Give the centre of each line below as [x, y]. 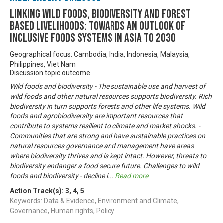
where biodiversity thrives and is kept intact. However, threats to [108, 156]
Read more [132, 175]
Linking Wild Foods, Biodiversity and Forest [100, 14]
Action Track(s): [38, 190]
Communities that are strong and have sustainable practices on [108, 136]
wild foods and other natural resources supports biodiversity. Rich [111, 96]
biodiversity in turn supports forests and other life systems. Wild [108, 106]
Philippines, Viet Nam [43, 64]
